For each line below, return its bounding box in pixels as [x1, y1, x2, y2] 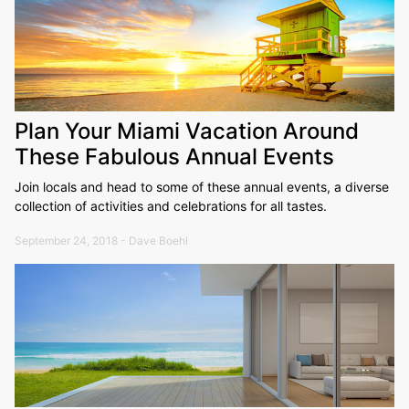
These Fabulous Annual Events [15, 142, 334, 170]
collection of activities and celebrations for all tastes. [15, 197, 327, 214]
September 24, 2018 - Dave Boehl [15, 233, 188, 247]
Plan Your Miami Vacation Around [15, 117, 359, 144]
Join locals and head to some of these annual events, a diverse [15, 178, 389, 194]
